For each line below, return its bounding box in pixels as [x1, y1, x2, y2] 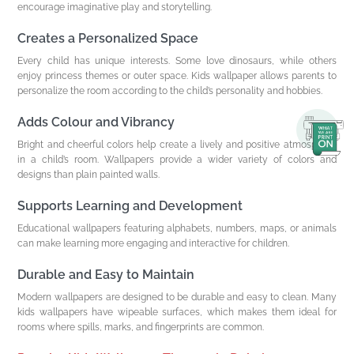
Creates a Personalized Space [17, 30, 199, 46]
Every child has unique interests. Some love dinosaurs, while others [17, 55, 337, 66]
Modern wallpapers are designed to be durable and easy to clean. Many [17, 291, 337, 303]
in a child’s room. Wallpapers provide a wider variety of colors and [17, 153, 337, 165]
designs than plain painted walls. [17, 168, 160, 180]
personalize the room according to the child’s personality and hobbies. [17, 85, 323, 96]
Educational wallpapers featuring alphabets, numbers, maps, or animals [17, 222, 337, 234]
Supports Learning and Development [17, 198, 243, 213]
